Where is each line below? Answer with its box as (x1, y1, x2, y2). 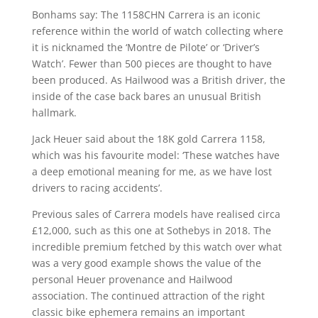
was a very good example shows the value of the (31, 256, 261, 270)
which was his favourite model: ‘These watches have (31, 148, 280, 162)
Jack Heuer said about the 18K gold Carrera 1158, (31, 131, 265, 146)
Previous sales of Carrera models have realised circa (31, 207, 280, 221)
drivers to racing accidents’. (31, 180, 163, 194)
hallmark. (31, 105, 77, 119)
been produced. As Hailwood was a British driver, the (31, 72, 285, 87)
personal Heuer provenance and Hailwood (31, 272, 233, 286)
